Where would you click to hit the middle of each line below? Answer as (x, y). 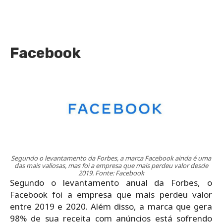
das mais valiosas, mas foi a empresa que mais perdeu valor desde (111, 165)
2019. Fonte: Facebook (111, 173)
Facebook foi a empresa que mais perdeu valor (111, 194)
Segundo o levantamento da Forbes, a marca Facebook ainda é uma (111, 158)
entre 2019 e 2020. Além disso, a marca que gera (111, 206)
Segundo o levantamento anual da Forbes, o (111, 182)
